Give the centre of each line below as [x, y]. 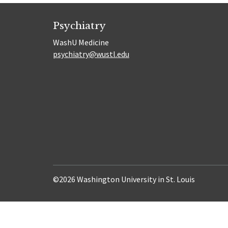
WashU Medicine [81, 42]
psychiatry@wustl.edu [91, 54]
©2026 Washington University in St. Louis [124, 179]
